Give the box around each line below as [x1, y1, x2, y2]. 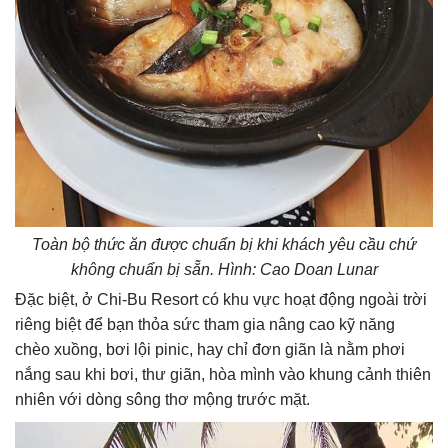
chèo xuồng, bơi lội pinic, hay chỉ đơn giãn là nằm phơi [15, 341, 405, 359]
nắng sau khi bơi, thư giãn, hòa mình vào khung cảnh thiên [15, 366, 431, 384]
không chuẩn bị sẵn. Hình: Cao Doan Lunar [70, 261, 378, 279]
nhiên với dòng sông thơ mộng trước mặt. [15, 391, 310, 409]
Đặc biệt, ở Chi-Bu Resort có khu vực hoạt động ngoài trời [15, 291, 427, 309]
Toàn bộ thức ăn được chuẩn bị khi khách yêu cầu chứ [32, 236, 416, 254]
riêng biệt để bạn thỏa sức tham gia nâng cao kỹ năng [15, 316, 395, 334]
